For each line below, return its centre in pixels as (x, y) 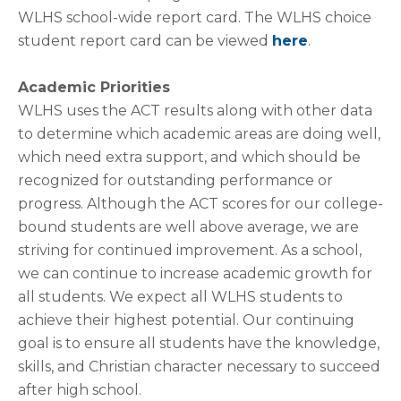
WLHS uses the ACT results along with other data (195, 111)
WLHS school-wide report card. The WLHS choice (195, 17)
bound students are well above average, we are (188, 227)
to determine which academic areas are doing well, (199, 134)
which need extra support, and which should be (189, 157)
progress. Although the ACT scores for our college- (200, 204)
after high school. (80, 390)
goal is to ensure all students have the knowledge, (199, 343)
